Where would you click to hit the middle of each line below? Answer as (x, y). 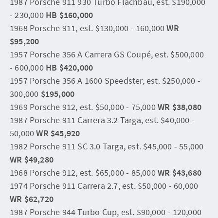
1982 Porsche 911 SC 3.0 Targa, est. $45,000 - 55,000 (107, 146)
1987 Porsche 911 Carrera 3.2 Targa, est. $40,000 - (102, 120)
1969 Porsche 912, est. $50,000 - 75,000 (84, 107)
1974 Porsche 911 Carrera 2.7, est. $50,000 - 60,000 (104, 185)
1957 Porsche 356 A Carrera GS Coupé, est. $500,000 (107, 54)
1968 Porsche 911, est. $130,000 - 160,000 (88, 28)
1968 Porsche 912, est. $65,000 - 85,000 (84, 172)
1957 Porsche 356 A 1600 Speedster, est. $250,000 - (105, 80)
